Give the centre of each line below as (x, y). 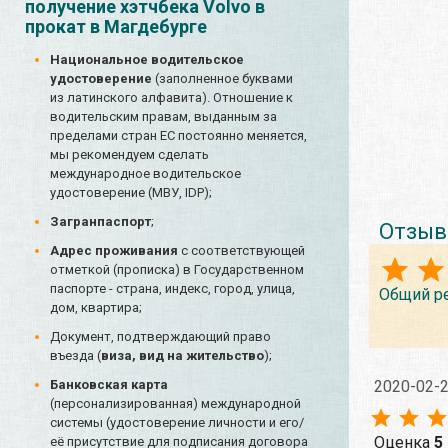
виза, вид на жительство (182, 356)
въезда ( (75, 356)
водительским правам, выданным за (163, 117)
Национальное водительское (147, 60)
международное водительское (145, 174)
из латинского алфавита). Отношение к (171, 98)
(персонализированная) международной (175, 404)
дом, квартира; (96, 308)
